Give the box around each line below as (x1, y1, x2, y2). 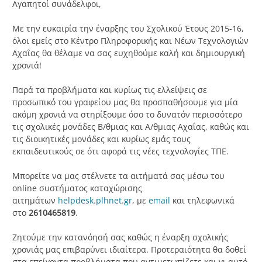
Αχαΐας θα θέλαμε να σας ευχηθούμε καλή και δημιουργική (12, 47, 245, 59)
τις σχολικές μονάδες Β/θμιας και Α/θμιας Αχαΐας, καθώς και (12, 121, 249, 133)
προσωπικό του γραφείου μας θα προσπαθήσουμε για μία (12, 96, 238, 108)
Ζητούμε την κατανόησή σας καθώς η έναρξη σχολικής (12, 232, 228, 243)
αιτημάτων (12, 195, 58, 206)
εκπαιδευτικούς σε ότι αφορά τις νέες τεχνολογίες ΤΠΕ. (12, 146, 229, 157)
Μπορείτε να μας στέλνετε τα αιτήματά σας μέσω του (12, 170, 225, 182)
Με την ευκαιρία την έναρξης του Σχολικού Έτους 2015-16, (12, 23, 244, 35)
